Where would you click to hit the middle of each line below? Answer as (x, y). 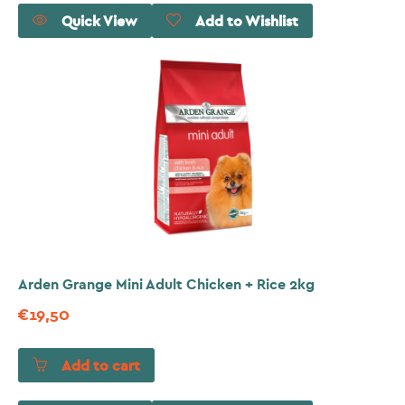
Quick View (99, 21)
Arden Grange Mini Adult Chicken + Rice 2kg (166, 285)
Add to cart (101, 367)
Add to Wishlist (247, 21)
